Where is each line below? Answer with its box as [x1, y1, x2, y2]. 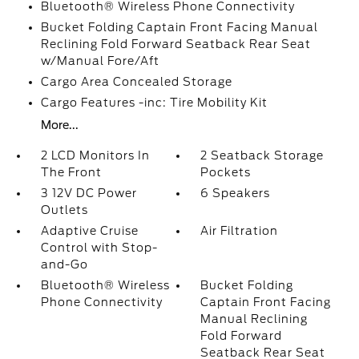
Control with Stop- [40, 241, 158, 255]
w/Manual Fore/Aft [40, 54, 159, 68]
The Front [40, 166, 102, 179]
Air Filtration [200, 224, 279, 238]
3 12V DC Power [40, 187, 137, 200]
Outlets [40, 204, 88, 217]
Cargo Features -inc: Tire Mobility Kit [40, 96, 268, 110]
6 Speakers [200, 187, 271, 200]
